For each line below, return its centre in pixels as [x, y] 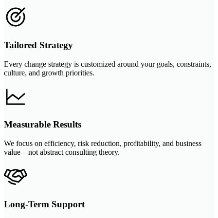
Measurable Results [43, 125]
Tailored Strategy [38, 45]
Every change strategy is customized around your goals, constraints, [108, 64]
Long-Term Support [44, 204]
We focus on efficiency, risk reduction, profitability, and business [103, 144]
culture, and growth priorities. [49, 73]
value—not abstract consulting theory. [62, 152]
